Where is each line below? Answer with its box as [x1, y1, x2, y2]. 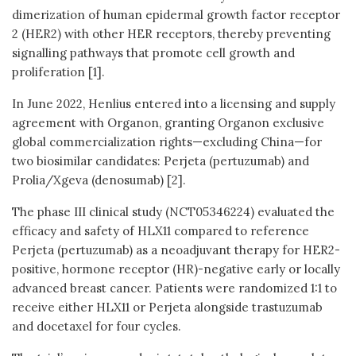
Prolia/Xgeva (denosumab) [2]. [12, 172, 186, 188]
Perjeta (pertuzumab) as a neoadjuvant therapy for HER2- [12, 242, 340, 257]
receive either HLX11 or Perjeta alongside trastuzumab [12, 299, 323, 315]
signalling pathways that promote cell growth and [12, 44, 295, 60]
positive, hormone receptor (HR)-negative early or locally [12, 261, 340, 277]
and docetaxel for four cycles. [12, 318, 181, 334]
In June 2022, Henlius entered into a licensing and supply [12, 95, 335, 111]
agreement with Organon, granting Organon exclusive [12, 114, 324, 130]
